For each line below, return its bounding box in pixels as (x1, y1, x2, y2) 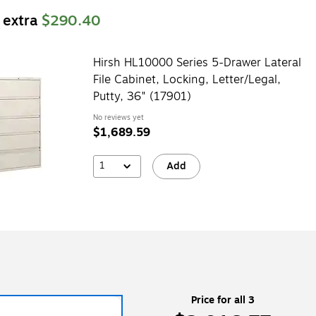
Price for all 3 (190, 292, 255, 308)
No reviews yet (92, 111, 144, 123)
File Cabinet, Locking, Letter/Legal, (92, 71, 281, 88)
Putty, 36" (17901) (92, 87, 191, 105)
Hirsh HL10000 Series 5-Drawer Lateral (92, 54, 301, 71)
